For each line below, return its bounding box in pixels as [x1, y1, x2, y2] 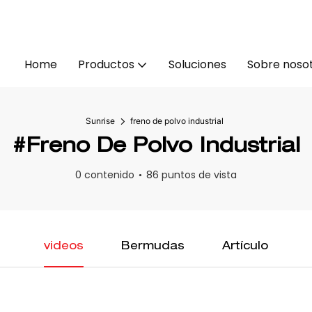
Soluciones [168, 56, 226, 72]
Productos [77, 56, 134, 72]
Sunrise [85, 116, 115, 127]
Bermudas [121, 242, 185, 253]
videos [44, 242, 84, 253]
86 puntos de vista [146, 168, 237, 182]
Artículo [221, 242, 268, 253]
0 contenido [75, 168, 134, 182]
